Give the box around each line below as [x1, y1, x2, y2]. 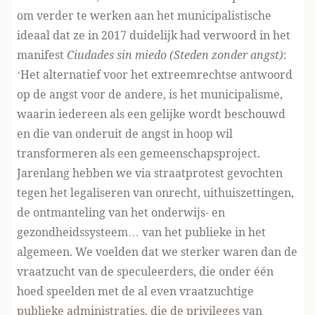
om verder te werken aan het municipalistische [17, 8, 271, 23]
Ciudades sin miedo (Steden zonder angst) [67, 47, 283, 63]
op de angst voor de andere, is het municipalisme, [17, 86, 283, 102]
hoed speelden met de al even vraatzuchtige [17, 283, 254, 299]
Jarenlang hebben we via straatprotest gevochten [17, 165, 283, 181]
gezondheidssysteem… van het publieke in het [17, 224, 266, 240]
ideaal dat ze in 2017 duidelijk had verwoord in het [17, 27, 290, 43]
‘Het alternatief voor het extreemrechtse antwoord [17, 67, 292, 82]
